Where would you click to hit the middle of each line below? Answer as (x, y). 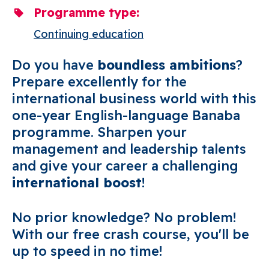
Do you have (55, 65)
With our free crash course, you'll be (131, 234)
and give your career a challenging (125, 166)
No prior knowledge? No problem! (124, 217)
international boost (77, 183)
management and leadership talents (129, 149)
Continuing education (89, 34)
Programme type (85, 12)
